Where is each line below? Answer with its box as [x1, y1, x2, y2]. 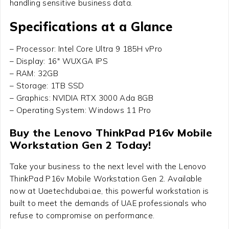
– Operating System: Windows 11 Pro [9, 105, 151, 115]
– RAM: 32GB [9, 68, 59, 78]
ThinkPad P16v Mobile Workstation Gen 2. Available [9, 173, 202, 184]
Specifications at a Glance [9, 18, 173, 34]
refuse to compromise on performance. [9, 210, 155, 220]
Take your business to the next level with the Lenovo [9, 161, 207, 171]
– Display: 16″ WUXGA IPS [9, 56, 108, 66]
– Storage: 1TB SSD [9, 80, 84, 90]
